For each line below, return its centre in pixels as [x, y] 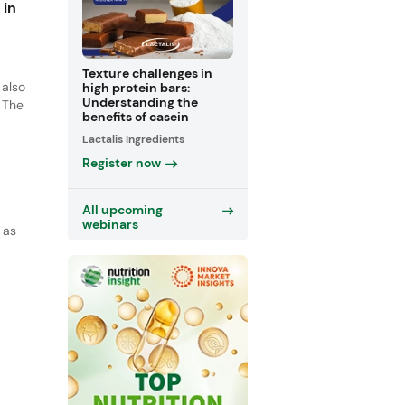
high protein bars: [136, 88]
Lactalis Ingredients [133, 139]
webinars [110, 224]
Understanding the [140, 103]
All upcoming [122, 209]
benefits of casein [135, 117]
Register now [121, 162]
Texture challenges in [147, 74]
